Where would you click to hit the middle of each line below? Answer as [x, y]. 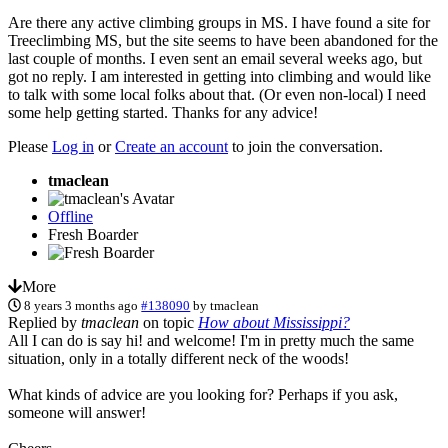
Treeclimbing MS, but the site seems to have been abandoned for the [223, 40]
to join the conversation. [305, 146]
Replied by [44, 322]
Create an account [171, 146]
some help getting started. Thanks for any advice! [163, 112]
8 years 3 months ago [81, 305]
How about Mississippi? [274, 322]
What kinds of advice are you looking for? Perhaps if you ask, [203, 394]
